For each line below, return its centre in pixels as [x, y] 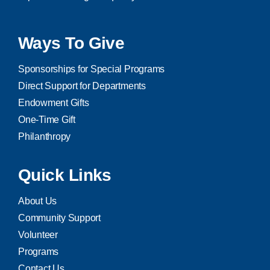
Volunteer [38, 235]
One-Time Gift [46, 120]
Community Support [59, 218]
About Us [37, 201]
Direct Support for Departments [82, 86]
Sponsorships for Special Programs [91, 69]
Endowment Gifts [53, 103]
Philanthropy [44, 137]
